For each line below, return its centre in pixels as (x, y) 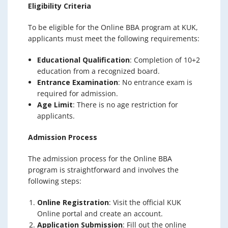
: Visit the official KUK (145, 202)
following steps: (55, 181)
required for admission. (78, 93)
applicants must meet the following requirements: (114, 38)
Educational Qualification (83, 60)
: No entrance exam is (155, 82)
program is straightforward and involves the (103, 169)
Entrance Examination (78, 82)
